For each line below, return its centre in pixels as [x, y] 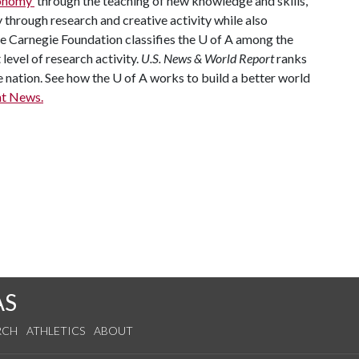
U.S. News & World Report [208, 58]
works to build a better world [229, 77]
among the [263, 39]
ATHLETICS [56, 331]
